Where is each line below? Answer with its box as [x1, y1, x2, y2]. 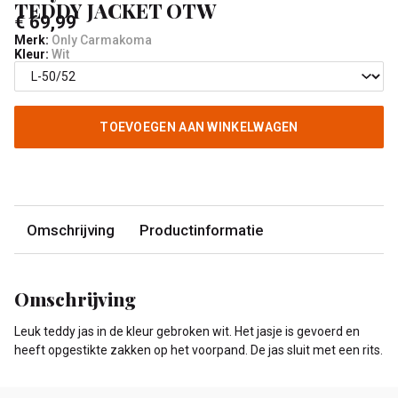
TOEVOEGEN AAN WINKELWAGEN [99, 120, 298, 135]
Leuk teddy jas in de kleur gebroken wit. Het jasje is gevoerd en [14, 324, 360, 339]
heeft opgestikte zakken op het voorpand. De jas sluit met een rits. [14, 343, 383, 358]
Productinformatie [139, 220, 263, 239]
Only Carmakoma [49, 33, 152, 48]
